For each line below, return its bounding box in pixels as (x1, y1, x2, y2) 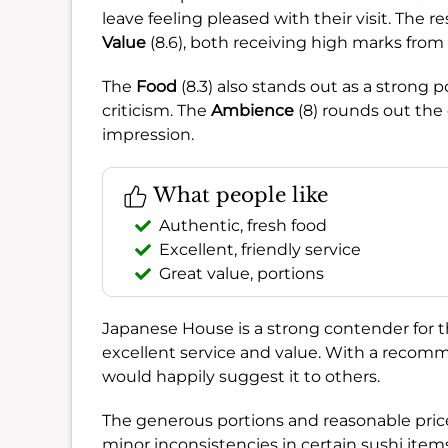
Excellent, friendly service (159, 239, 361, 259)
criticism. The (102, 100, 211, 120)
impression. (102, 124, 194, 144)
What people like (148, 182, 328, 207)
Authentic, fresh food (159, 215, 327, 235)
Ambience (211, 100, 294, 120)
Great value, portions (159, 263, 324, 283)
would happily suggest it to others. (102, 366, 380, 386)
